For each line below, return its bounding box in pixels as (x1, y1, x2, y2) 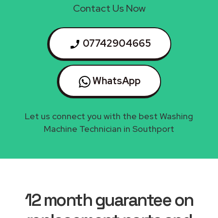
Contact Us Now (73, 1, 145, 15)
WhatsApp (91, 74, 141, 87)
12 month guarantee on (25, 189, 193, 211)
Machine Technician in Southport (44, 123, 174, 134)
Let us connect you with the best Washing (25, 110, 193, 122)
